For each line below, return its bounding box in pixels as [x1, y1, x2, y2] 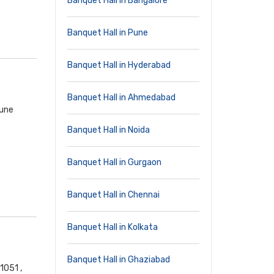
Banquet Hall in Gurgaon [67, 157, 161, 168]
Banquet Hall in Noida [67, 125, 150, 135]
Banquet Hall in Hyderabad [67, 60, 171, 70]
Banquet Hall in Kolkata [67, 222, 158, 232]
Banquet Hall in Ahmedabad [67, 92, 176, 103]
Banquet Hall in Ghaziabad [67, 254, 170, 265]
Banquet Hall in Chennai [67, 190, 160, 200]
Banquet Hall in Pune [67, 28, 148, 38]
